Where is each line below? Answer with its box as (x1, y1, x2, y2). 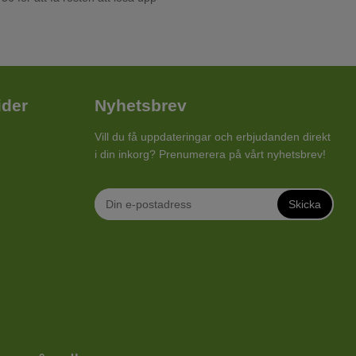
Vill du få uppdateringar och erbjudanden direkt (95, 130, 331, 144)
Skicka (288, 198, 321, 211)
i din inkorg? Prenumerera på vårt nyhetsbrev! (95, 148, 326, 161)
